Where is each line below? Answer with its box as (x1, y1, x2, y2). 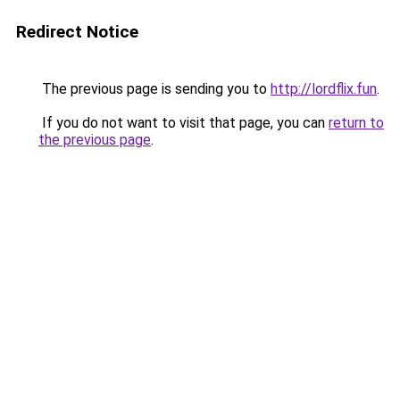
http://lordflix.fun (271, 80, 377, 97)
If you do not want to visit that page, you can (38, 114, 329, 131)
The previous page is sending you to (38, 80, 271, 97)
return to (329, 114, 384, 131)
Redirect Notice (16, 21, 138, 42)
